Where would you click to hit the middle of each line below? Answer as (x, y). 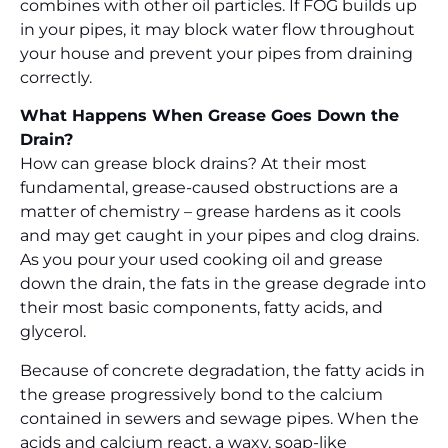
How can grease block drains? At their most (193, 164)
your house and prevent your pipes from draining (216, 53)
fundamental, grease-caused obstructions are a (209, 188)
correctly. (56, 77)
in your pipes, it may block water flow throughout (217, 29)
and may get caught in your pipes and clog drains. (219, 236)
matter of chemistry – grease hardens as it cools (210, 212)
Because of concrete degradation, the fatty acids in (222, 370)
